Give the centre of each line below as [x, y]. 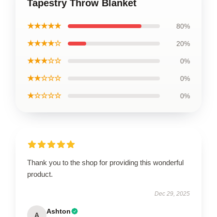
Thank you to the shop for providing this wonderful [105, 162]
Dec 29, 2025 [172, 194]
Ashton [59, 211]
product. [40, 174]
